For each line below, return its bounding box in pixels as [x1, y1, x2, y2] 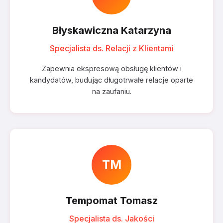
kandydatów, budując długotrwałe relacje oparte [30, 76, 193, 84]
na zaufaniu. [92, 87, 131, 96]
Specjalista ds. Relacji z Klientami [49, 43, 174, 53]
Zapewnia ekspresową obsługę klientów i [41, 64, 182, 73]
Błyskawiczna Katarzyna [52, 24, 171, 36]
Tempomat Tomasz [65, 195, 158, 207]
